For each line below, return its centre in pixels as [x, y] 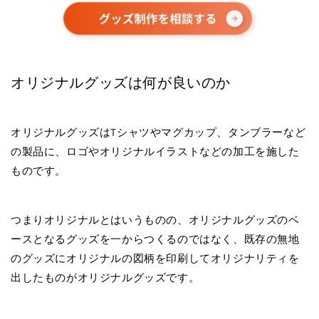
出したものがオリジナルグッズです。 [105, 278]
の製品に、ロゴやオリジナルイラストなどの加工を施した [155, 152]
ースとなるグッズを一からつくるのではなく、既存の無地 [155, 239]
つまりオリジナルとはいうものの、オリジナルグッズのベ [155, 220]
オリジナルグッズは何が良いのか [121, 82]
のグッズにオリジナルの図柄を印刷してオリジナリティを [155, 258]
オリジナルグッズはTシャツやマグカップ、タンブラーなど [158, 132]
